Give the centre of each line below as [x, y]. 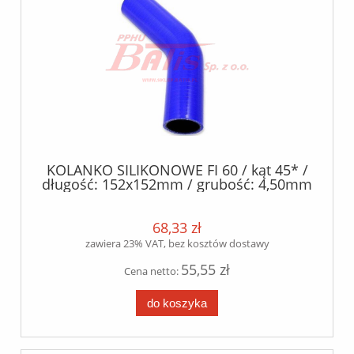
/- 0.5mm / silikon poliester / [177, 198]
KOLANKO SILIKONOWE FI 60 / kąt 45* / [177, 169]
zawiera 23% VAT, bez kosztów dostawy [177, 243]
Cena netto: [153, 271]
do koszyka [177, 303]
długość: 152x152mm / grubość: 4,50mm [177, 184]
